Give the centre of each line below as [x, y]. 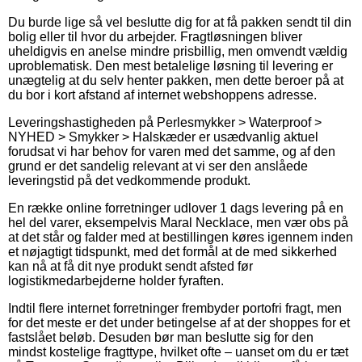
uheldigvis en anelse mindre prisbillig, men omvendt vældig [178, 51]
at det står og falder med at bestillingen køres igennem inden [181, 237]
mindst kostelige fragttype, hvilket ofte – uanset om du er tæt [178, 351]
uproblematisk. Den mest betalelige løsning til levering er [170, 65]
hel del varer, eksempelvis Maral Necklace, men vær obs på [178, 222]
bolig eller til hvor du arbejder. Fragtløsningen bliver [155, 36]
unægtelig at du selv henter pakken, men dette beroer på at [176, 80]
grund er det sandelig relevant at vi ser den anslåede [158, 166]
